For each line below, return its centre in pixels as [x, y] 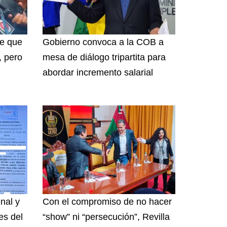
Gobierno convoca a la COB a [103, 42]
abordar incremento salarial [99, 72]
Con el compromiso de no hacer [107, 201]
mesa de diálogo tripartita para [104, 57]
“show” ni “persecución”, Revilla [106, 217]
